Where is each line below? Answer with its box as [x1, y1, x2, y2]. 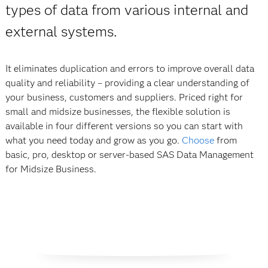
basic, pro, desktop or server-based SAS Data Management [5, 149, 254, 160]
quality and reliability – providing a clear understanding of [5, 77, 249, 89]
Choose [181, 135, 214, 146]
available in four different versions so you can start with [5, 120, 243, 132]
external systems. [5, 23, 117, 40]
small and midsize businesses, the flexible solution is [5, 106, 230, 117]
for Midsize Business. [5, 163, 96, 175]
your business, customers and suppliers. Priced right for [5, 92, 243, 103]
